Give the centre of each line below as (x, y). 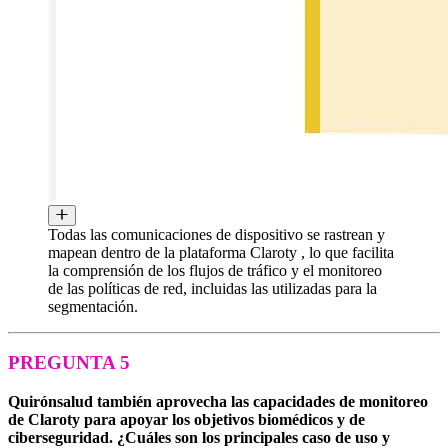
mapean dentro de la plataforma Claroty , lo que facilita (221, 252)
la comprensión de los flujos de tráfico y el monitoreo (215, 270)
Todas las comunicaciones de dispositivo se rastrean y (216, 234)
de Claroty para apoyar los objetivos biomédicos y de (186, 420)
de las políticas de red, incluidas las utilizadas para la (212, 288)
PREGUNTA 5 (69, 363)
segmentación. (93, 306)
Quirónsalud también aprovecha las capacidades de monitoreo (218, 402)
